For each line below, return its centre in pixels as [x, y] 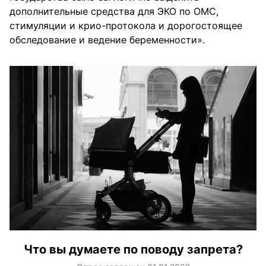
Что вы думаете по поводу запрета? [133, 250]
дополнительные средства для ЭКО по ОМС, [114, 12]
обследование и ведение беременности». [107, 40]
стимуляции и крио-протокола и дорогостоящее [126, 26]
